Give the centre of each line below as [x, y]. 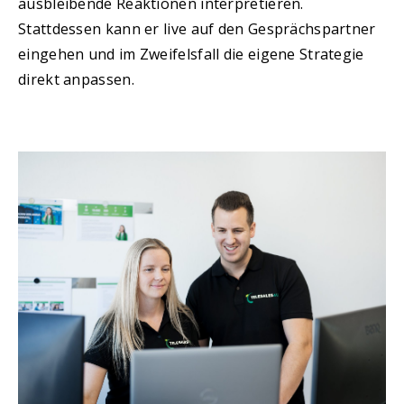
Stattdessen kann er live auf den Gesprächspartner [197, 28]
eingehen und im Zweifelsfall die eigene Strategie [191, 54]
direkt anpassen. [76, 79]
